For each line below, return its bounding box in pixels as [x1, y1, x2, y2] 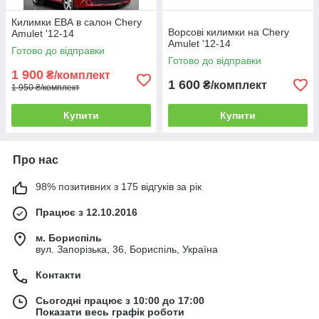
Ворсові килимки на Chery [168, 26, 289, 38]
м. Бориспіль [36, 232, 102, 244]
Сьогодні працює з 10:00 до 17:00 [36, 295, 204, 306]
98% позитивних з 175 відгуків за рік [36, 181, 202, 192]
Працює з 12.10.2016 [36, 206, 137, 218]
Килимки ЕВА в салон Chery [11, 16, 142, 28]
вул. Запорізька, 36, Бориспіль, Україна [36, 244, 218, 255]
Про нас [13, 154, 58, 166]
